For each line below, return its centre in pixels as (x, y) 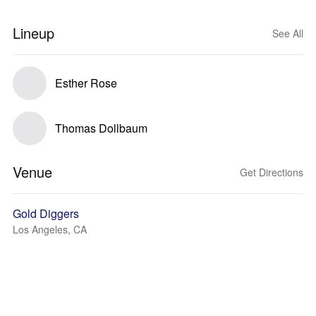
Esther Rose (86, 83)
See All (288, 33)
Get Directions (272, 172)
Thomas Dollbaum (101, 128)
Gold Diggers (46, 213)
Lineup (34, 33)
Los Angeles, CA (50, 229)
